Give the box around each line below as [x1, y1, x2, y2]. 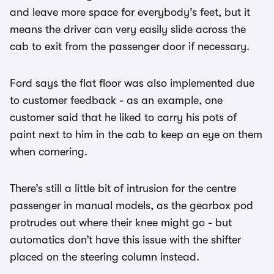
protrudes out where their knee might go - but [10, 216, 232, 229]
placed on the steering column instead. [10, 250, 199, 263]
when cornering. [10, 145, 87, 158]
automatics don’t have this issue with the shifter [10, 233, 241, 246]
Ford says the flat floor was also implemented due [10, 76, 254, 89]
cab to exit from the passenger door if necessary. [10, 40, 250, 53]
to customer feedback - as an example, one [10, 94, 223, 106]
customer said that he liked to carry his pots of [10, 111, 237, 124]
